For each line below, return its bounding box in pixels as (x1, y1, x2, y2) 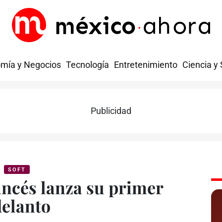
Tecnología (66, 60, 109, 70)
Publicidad (91, 106, 131, 116)
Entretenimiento (114, 60, 177, 70)
